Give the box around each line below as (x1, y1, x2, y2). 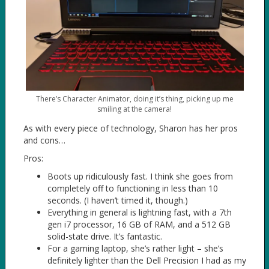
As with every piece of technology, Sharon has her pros (23, 122, 238, 134)
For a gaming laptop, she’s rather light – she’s (47, 242, 223, 254)
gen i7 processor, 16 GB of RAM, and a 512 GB (47, 218, 231, 230)
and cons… (23, 134, 65, 146)
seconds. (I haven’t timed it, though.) (47, 194, 188, 206)
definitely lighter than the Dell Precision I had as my (47, 254, 246, 266)
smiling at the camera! (97, 103, 172, 114)
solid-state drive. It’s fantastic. (47, 230, 162, 242)
